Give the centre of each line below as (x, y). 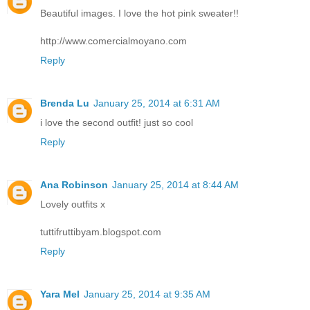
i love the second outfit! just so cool (117, 123)
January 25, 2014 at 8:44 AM (175, 185)
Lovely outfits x (73, 204)
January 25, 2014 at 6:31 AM (157, 103)
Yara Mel (60, 294)
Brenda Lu (65, 103)
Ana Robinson (74, 185)
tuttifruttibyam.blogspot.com (101, 232)
